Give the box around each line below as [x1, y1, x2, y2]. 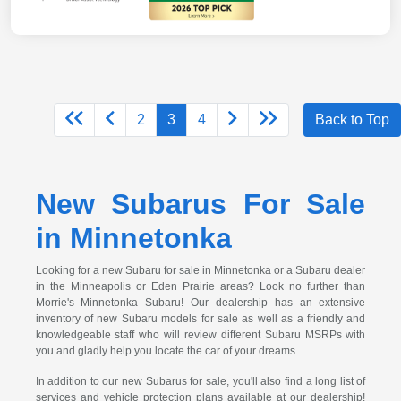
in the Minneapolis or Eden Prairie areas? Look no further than [35, 280, 366, 294]
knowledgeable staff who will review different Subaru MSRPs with [35, 328, 366, 342]
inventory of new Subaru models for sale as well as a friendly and [35, 312, 366, 326]
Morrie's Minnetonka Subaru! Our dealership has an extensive [35, 296, 366, 310]
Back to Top [315, 112, 389, 128]
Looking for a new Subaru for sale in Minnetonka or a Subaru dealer [35, 264, 366, 277]
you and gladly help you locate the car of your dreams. [35, 345, 298, 358]
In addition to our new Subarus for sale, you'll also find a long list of [35, 375, 366, 388]
